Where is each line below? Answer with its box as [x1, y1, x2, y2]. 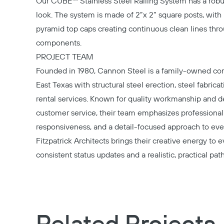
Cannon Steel [97, 66, 146, 76]
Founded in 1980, [36, 66, 97, 76]
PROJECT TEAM [36, 52, 93, 62]
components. [36, 38, 81, 48]
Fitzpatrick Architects [36, 136, 109, 146]
